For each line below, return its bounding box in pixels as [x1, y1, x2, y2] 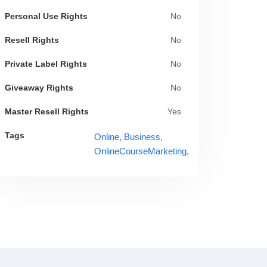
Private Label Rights [5, 60, 87, 69]
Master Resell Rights [5, 107, 89, 116]
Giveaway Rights [5, 83, 73, 92]
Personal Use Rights [5, 12, 88, 21]
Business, [124, 132, 163, 142]
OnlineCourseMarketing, [94, 146, 189, 156]
